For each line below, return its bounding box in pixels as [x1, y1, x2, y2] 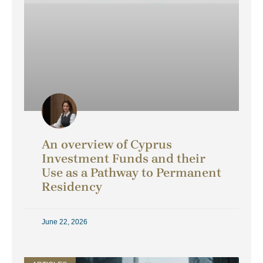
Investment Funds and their [42, 151, 205, 166]
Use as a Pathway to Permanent [42, 166, 221, 180]
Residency [42, 180, 102, 194]
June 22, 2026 [42, 218, 87, 227]
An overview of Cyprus [42, 137, 172, 152]
